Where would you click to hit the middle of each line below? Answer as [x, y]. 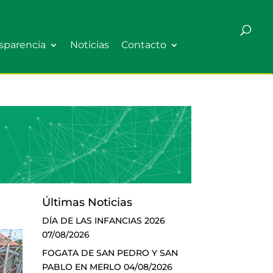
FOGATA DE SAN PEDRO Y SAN [110, 253]
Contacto [144, 45]
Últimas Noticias [87, 202]
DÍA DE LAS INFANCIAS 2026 [103, 220]
